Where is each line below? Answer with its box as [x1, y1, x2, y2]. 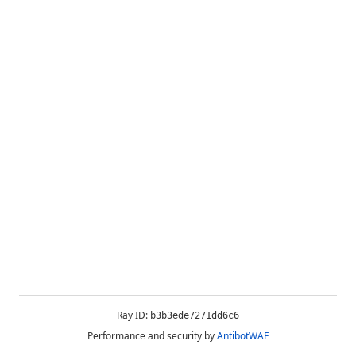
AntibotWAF [217, 329, 269, 342]
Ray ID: [117, 308, 150, 322]
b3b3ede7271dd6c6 [150, 310, 239, 321]
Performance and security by [87, 329, 215, 342]
